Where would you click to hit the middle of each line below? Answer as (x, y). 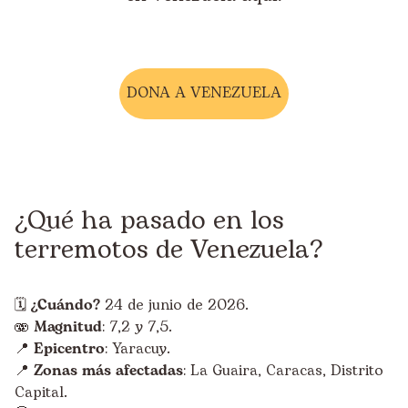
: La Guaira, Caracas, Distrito (283, 371)
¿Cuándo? (66, 305)
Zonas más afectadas (108, 371)
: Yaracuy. (138, 349)
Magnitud (68, 327)
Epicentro (69, 349)
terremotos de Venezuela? (168, 250)
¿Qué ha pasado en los (149, 221)
